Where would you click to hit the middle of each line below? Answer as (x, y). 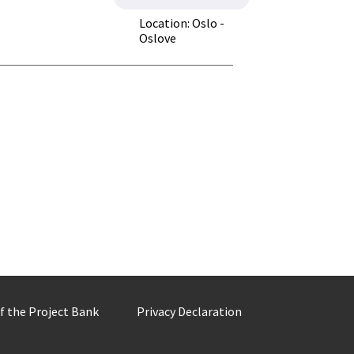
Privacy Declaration (189, 311)
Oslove (158, 38)
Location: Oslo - (182, 23)
